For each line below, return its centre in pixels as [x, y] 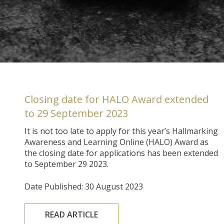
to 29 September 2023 [76, 113]
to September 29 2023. [67, 164]
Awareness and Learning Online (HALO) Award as [117, 142]
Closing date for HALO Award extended [117, 99]
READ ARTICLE [72, 214]
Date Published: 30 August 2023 [84, 186]
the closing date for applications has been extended [121, 153]
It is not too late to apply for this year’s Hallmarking [121, 131]
